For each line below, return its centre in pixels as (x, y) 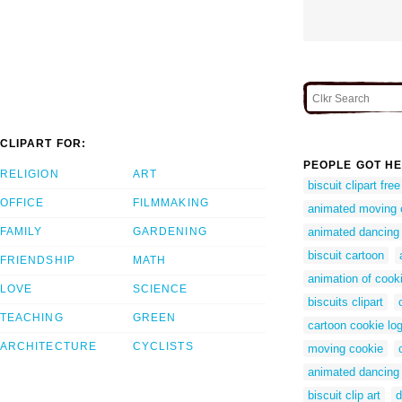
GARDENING (170, 231)
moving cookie (345, 349)
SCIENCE (161, 288)
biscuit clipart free (354, 186)
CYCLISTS (163, 346)
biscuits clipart (345, 302)
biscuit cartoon (346, 256)
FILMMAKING (171, 202)
